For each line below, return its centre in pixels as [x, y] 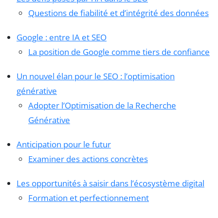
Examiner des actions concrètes [88, 159]
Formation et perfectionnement [89, 198]
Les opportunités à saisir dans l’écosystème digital [110, 183]
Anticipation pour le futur [64, 144]
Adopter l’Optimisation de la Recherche [102, 105]
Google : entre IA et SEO [62, 37]
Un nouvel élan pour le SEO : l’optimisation [96, 76]
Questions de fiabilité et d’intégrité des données [118, 13]
